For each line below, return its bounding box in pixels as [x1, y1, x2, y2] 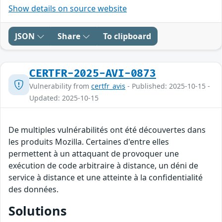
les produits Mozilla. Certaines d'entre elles [8, 136, 169, 147]
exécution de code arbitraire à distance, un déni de [8, 160, 198, 171]
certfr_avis [91, 81, 125, 91]
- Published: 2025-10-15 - [125, 81, 210, 91]
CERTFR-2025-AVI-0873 [29, 67, 156, 80]
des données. [8, 183, 58, 195]
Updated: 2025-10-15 [29, 93, 99, 103]
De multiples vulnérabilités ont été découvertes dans [8, 124, 206, 135]
